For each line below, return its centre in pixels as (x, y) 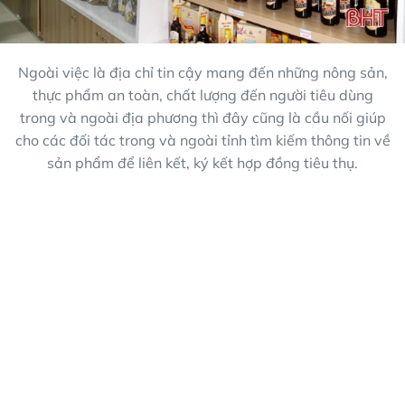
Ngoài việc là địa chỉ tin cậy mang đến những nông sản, (202, 73)
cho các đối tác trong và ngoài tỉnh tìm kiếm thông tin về (202, 141)
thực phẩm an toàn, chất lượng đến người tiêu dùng (202, 95)
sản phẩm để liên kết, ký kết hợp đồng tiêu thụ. (202, 163)
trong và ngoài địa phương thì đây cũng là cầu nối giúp (202, 118)
